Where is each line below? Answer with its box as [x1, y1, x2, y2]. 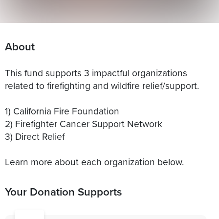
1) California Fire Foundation [5, 104, 119, 117]
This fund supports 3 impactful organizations [5, 66, 187, 79]
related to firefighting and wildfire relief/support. [5, 78, 199, 92]
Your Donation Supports [5, 183, 122, 199]
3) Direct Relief [5, 129, 65, 143]
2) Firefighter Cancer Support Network [5, 116, 162, 130]
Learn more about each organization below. [5, 154, 184, 168]
